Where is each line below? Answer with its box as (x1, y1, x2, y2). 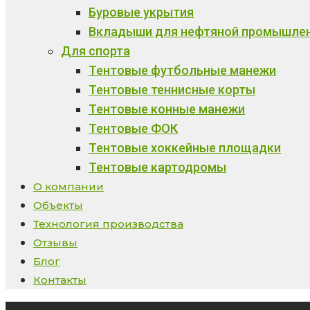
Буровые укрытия (89, 5, 194, 19)
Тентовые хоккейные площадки (89, 140, 281, 155)
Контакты (33, 273, 86, 286)
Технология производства (33, 217, 183, 230)
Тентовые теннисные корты (89, 82, 255, 97)
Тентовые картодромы (89, 160, 226, 174)
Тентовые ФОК (89, 121, 178, 136)
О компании (33, 180, 104, 193)
